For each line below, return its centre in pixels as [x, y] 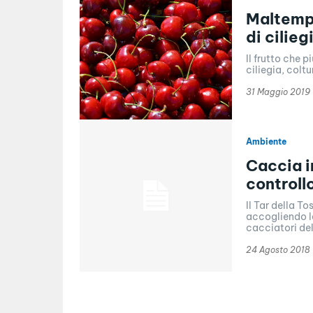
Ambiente [266, 141]
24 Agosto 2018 [277, 249]
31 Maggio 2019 [278, 92]
